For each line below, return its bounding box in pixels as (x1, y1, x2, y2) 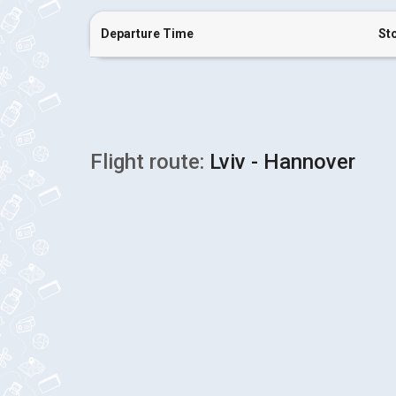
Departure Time (101, 27, 194, 41)
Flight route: (90, 149, 204, 174)
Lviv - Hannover (204, 149, 355, 174)
